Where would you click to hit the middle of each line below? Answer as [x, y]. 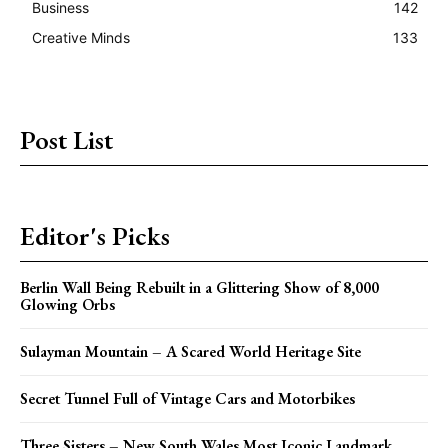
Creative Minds [81, 37]
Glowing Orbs [67, 304]
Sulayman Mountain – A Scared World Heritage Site [190, 351]
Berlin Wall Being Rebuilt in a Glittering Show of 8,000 [199, 287]
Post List [66, 139]
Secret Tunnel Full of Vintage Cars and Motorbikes [187, 398]
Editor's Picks [95, 235]
